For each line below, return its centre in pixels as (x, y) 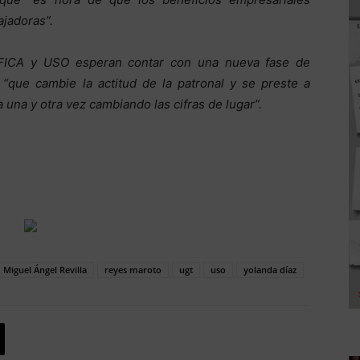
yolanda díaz (270, 270)
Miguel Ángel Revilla (45, 270)
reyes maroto (133, 270)
